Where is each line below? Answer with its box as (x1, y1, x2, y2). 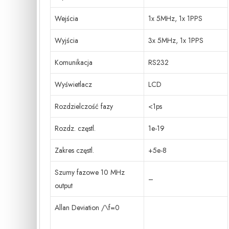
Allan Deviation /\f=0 (55, 202, 120, 213)
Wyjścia (55, 35, 78, 46)
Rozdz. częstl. (55, 123, 96, 134)
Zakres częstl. (55, 145, 94, 156)
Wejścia (55, 13, 78, 24)
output (55, 180, 73, 191)
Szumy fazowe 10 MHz (55, 167, 125, 178)
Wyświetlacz (55, 79, 92, 90)
